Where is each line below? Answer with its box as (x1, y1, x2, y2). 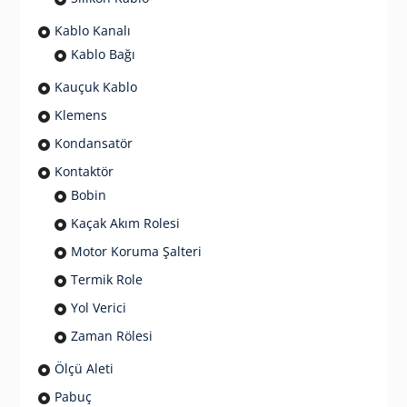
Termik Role (70, 270, 143, 288)
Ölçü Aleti (54, 359, 114, 377)
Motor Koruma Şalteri (70, 242, 202, 260)
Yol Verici (70, 298, 126, 316)
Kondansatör (54, 134, 133, 152)
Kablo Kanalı (54, 21, 131, 39)
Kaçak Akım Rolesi (70, 213, 180, 232)
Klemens (54, 105, 107, 124)
